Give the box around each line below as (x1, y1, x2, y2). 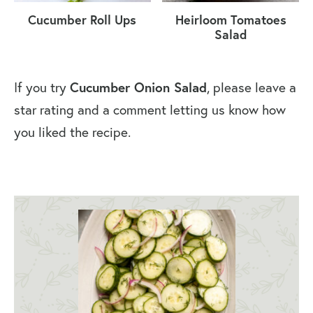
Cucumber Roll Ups (28, 11, 137, 29)
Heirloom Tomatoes (175, 11, 286, 29)
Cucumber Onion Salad (70, 78, 207, 96)
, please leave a (207, 78, 296, 96)
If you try (14, 78, 70, 96)
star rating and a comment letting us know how (14, 101, 286, 118)
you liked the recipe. (14, 123, 131, 140)
